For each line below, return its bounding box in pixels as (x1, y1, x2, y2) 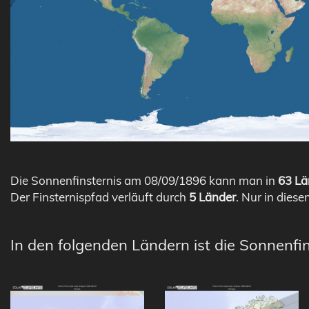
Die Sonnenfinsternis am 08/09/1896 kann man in (10, 172, 278, 188)
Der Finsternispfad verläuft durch (10, 189, 189, 204)
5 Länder (189, 189, 236, 204)
